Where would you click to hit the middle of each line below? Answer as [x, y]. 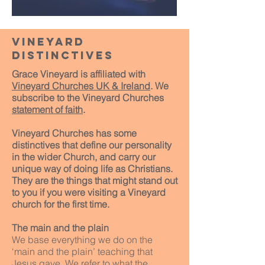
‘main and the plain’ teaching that [82, 251]
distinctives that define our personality [92, 145]
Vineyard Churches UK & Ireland [81, 86]
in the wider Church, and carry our [84, 157]
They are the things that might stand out [95, 180]
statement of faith [47, 109]
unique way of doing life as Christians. [92, 169]
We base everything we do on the [82, 240]
